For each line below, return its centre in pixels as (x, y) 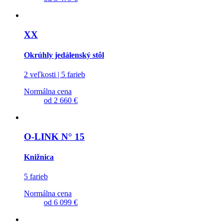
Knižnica (39, 157)
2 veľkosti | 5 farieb (55, 75)
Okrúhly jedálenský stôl (64, 55)
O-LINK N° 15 (54, 136)
